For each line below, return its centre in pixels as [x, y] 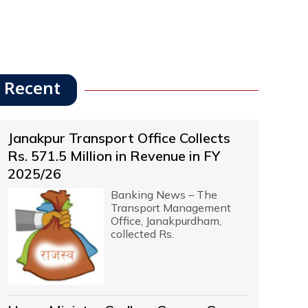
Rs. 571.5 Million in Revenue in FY [113, 156]
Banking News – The [164, 195]
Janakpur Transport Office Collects [119, 138]
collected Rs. [142, 234]
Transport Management [170, 208]
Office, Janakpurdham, [166, 221]
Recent [32, 90]
